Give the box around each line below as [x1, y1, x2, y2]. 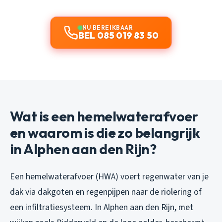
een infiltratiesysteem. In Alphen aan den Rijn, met [10, 201, 193, 214]
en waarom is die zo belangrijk [10, 124, 200, 142]
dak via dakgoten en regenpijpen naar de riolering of [10, 186, 202, 199]
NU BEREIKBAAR [82, 24, 133, 32]
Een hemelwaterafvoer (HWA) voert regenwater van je [10, 170, 209, 183]
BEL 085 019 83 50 [78, 30, 159, 42]
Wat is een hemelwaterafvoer [10, 108, 198, 125]
